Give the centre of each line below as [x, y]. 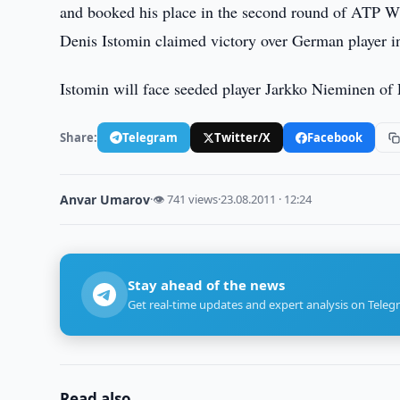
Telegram [150, 137]
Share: [79, 137]
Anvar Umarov [105, 200]
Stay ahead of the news [207, 285]
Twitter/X [243, 137]
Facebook [335, 137]
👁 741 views [186, 199]
